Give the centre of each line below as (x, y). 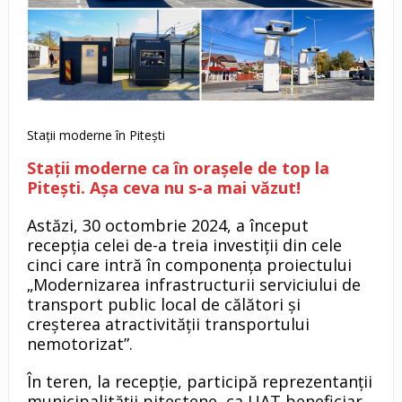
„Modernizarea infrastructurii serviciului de (193, 285)
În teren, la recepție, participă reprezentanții (199, 382)
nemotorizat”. (79, 344)
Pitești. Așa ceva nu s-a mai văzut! (163, 188)
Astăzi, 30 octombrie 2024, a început (167, 226)
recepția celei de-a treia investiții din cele (184, 245)
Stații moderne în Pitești (96, 135)
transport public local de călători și (163, 305)
